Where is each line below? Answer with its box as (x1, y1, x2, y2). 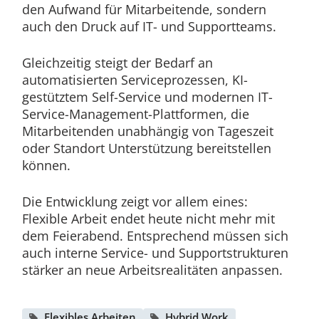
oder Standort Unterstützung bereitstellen (21, 140, 271, 157)
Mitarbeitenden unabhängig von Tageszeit (21, 122, 273, 140)
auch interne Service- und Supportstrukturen (21, 244, 288, 262)
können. (21, 157, 70, 174)
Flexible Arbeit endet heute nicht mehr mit (21, 210, 275, 228)
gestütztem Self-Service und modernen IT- (21, 88, 273, 106)
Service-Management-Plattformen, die (21, 105, 249, 123)
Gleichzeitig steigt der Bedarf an (21, 54, 213, 72)
